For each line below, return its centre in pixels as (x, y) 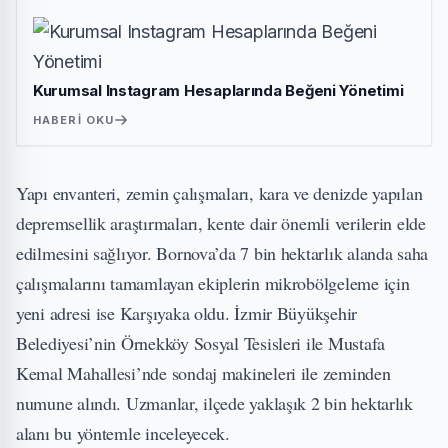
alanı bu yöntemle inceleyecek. (123, 433)
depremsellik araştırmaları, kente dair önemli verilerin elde (221, 223)
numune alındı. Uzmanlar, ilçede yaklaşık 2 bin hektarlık (214, 403)
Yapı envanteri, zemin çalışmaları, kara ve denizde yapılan (219, 193)
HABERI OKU (73, 120)
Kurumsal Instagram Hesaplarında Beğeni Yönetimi (218, 90)
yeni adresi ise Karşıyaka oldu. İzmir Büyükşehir (187, 313)
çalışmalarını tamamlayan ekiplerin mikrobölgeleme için (213, 283)
